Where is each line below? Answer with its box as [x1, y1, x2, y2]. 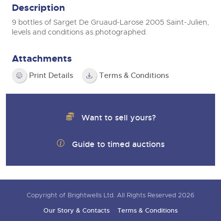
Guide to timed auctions [72, 139, 165, 149]
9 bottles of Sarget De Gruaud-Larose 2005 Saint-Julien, [12, 18, 209, 27]
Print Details [29, 71, 73, 80]
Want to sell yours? [81, 112, 156, 123]
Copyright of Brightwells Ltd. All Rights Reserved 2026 [27, 191, 194, 200]
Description [12, 1, 65, 14]
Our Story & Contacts [43, 207, 110, 215]
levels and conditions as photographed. [12, 28, 147, 37]
